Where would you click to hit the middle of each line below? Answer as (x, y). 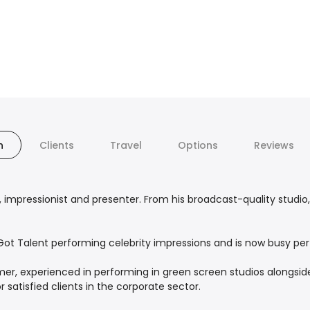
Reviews (274, 146)
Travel (126, 146)
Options (198, 146)
